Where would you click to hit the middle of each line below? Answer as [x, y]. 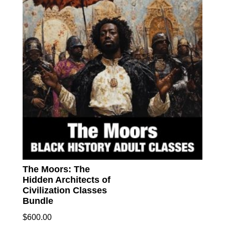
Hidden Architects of [66, 180]
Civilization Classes [65, 191]
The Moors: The [56, 170]
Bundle [38, 201]
